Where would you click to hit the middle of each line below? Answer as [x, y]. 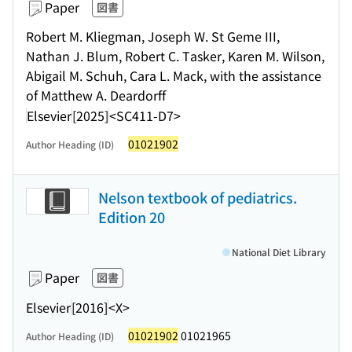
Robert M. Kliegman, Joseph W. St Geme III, [153, 36]
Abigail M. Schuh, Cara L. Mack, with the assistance [174, 75]
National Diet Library [279, 252]
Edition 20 [132, 217]
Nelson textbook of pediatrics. [198, 197]
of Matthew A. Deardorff [96, 95]
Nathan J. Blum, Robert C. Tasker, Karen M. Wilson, [175, 56]
